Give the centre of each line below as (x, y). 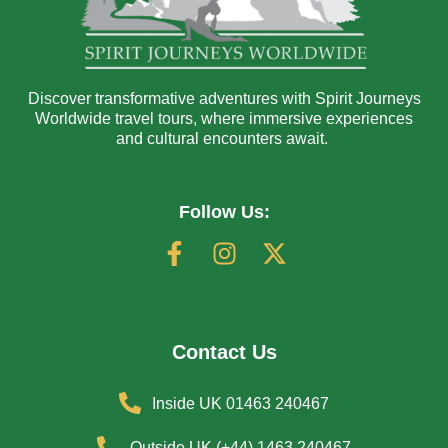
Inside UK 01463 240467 (240, 404)
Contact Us (224, 352)
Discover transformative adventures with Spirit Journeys (224, 98)
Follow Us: (224, 212)
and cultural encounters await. (224, 138)
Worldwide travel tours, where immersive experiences (224, 118)
